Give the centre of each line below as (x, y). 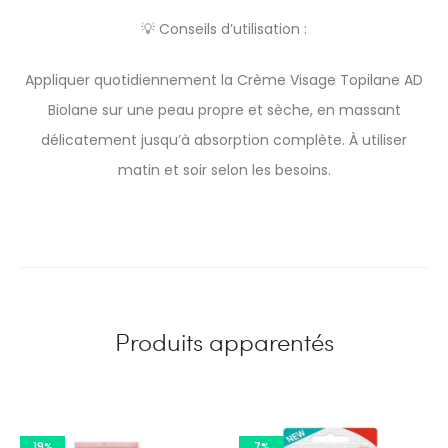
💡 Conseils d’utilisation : (224, 29)
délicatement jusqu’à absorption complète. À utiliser (224, 140)
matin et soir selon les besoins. (224, 170)
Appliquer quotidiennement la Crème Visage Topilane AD (224, 80)
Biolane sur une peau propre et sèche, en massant (224, 110)
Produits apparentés (224, 341)
